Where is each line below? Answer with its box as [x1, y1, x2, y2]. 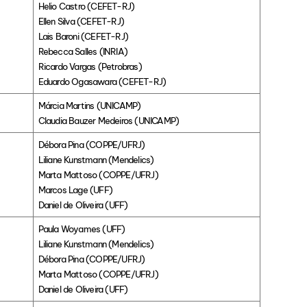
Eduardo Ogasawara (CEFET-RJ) [38, 76, 167, 88]
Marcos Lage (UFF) [38, 184, 113, 196]
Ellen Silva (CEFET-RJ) [38, 16, 125, 27]
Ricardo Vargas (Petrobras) [38, 61, 142, 73]
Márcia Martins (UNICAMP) [38, 100, 141, 112]
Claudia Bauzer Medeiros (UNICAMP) [38, 115, 180, 127]
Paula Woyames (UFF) [38, 223, 125, 235]
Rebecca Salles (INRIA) [38, 46, 128, 58]
